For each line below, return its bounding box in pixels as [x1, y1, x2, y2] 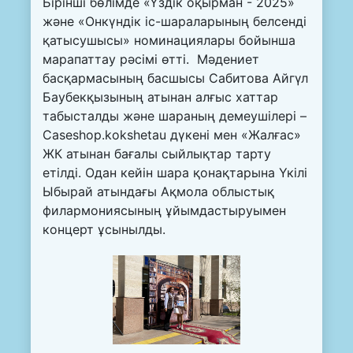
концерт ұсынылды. [43, 221, 165, 238]
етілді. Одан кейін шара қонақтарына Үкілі [43, 165, 307, 181]
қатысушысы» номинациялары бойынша [43, 32, 295, 49]
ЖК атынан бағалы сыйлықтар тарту [43, 146, 271, 162]
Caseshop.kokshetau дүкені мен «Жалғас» [43, 127, 301, 143]
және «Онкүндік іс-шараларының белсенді [43, 13, 307, 30]
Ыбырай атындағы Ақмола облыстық [43, 184, 274, 200]
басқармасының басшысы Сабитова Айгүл [43, 70, 308, 87]
